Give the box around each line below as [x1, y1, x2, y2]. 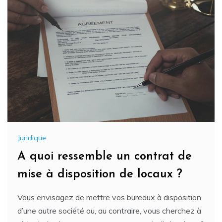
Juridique [17, 133, 46, 142]
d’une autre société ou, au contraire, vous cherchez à [17, 205, 201, 216]
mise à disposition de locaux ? [17, 168, 182, 180]
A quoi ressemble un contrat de [17, 150, 192, 163]
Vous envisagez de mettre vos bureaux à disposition [17, 192, 201, 202]
